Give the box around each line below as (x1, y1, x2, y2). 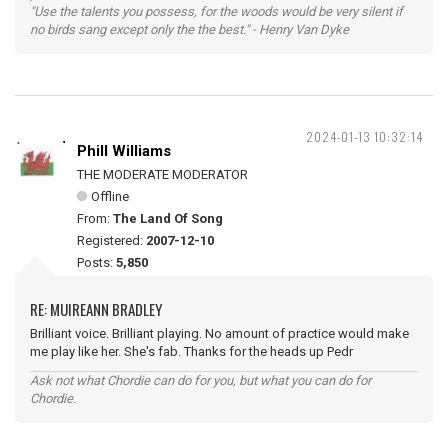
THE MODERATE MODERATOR (77, 167, 248, 182)
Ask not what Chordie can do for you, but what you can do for (30, 373, 371, 388)
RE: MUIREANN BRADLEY (30, 298, 162, 320)
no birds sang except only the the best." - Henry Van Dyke (30, 22, 349, 37)
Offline (91, 189, 129, 204)
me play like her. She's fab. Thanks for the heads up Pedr (30, 344, 368, 359)
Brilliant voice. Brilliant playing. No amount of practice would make (30, 326, 409, 341)
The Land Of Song (113, 211, 223, 226)
